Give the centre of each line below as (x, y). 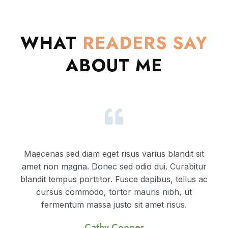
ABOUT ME (114, 65)
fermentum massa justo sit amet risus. (114, 205)
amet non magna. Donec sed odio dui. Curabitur (114, 167)
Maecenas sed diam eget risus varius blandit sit (114, 154)
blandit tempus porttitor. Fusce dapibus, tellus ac (114, 179)
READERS (125, 43)
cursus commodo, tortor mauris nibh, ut (114, 192)
